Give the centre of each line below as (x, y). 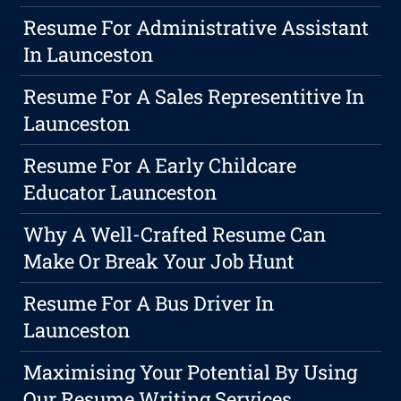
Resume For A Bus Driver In (149, 303)
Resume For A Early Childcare (160, 166)
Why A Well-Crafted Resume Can (175, 235)
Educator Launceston (120, 192)
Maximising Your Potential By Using (191, 372)
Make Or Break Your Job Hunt (159, 261)
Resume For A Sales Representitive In (194, 97)
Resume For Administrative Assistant (196, 28)
